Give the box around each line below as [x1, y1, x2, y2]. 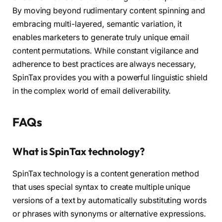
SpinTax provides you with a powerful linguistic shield [12, 72, 208, 82]
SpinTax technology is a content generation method [12, 168, 200, 178]
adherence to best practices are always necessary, [12, 59, 197, 69]
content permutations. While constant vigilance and [12, 46, 199, 55]
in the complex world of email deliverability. [12, 86, 171, 96]
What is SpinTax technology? [12, 145, 145, 158]
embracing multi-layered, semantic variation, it [12, 19, 182, 29]
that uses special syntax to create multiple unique [12, 182, 191, 192]
